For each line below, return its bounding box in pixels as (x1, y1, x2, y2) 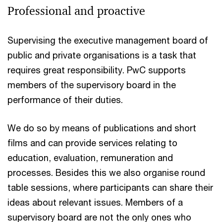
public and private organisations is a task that (7, 49, 196, 60)
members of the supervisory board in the (7, 79, 176, 90)
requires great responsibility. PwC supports (7, 64, 186, 75)
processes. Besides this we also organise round (7, 166, 205, 178)
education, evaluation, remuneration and (7, 152, 173, 163)
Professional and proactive (7, 3, 145, 18)
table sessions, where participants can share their (7, 181, 213, 193)
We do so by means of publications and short (7, 122, 196, 133)
